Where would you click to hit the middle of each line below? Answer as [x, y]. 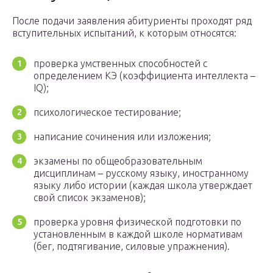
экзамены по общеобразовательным [118, 161]
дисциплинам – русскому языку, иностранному [141, 173]
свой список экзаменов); [90, 198]
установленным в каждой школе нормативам [138, 234]
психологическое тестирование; [107, 112]
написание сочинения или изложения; [122, 137]
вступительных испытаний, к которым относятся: [124, 33]
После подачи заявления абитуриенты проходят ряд [132, 21]
